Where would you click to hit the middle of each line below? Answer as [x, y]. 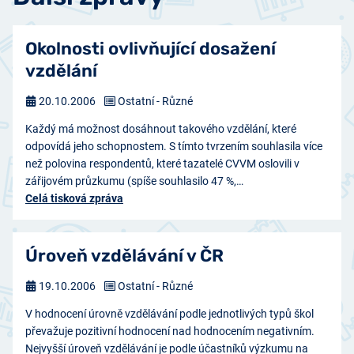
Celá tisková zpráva [74, 199]
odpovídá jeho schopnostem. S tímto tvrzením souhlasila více [174, 147]
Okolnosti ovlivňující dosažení [151, 49]
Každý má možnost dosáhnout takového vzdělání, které [161, 129]
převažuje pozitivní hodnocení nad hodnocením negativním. [170, 331]
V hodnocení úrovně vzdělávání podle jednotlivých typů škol [169, 314]
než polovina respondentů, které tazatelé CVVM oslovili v [162, 164]
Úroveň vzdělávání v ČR [124, 256]
